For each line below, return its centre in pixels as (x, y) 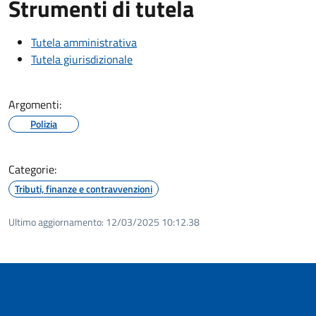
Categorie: (32, 169)
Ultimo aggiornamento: (56, 221)
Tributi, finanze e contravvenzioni (84, 188)
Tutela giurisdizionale (82, 59)
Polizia (44, 123)
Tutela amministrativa (84, 42)
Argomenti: (35, 104)
